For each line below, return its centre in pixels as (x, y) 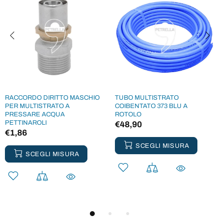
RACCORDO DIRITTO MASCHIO (52, 98)
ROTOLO (128, 114)
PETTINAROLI (26, 123)
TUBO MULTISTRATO (147, 98)
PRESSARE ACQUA (35, 114)
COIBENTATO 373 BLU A (151, 106)
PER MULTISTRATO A (37, 106)
